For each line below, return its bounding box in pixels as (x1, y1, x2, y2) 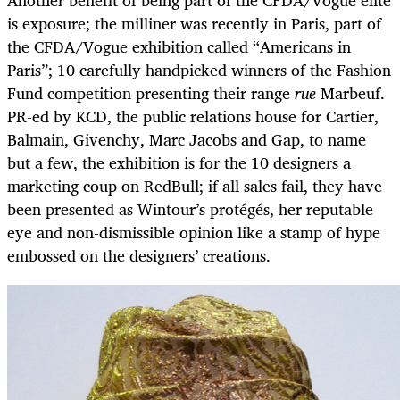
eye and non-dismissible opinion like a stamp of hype (7, 219, 380, 246)
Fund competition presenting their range (7, 79, 295, 107)
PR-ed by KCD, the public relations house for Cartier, (7, 103, 379, 130)
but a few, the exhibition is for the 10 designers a (7, 149, 351, 177)
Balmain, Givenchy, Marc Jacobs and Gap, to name (7, 126, 366, 154)
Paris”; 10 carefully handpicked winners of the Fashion (7, 56, 391, 84)
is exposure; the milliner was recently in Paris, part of (7, 10, 381, 37)
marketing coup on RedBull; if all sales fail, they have (7, 172, 382, 200)
